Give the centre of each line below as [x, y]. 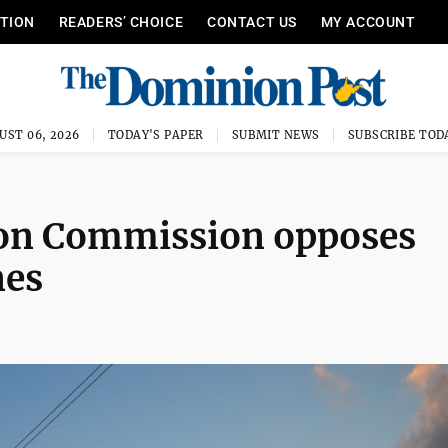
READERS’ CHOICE [121, 22]
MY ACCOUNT [368, 22]
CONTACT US [252, 22]
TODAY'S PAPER [155, 135]
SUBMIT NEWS [275, 135]
